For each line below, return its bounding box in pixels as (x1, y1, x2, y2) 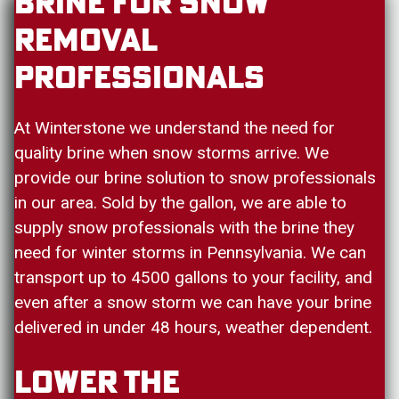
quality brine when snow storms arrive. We (14, 142, 329, 163)
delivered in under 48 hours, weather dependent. (14, 316, 372, 338)
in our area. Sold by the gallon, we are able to (14, 191, 346, 213)
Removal (14, 25, 157, 57)
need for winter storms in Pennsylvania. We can (14, 241, 366, 263)
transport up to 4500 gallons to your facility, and (14, 266, 372, 288)
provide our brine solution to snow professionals (14, 167, 376, 188)
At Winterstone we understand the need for (14, 117, 335, 138)
